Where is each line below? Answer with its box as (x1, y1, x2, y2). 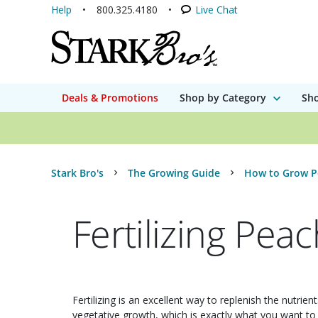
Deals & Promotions (62, 91, 158, 104)
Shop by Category (180, 91, 266, 104)
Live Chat (195, 3, 238, 16)
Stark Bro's (51, 166, 104, 180)
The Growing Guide (128, 166, 220, 180)
